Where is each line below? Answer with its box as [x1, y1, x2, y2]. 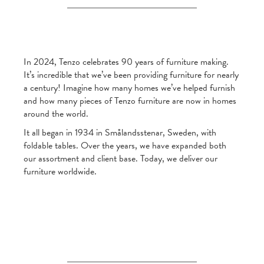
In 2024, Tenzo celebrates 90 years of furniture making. [24, 55, 229, 70]
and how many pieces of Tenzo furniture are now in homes [24, 94, 236, 108]
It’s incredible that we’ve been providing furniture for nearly [24, 68, 239, 82]
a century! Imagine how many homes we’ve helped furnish [24, 81, 235, 95]
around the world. [24, 107, 88, 121]
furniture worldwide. [24, 164, 97, 179]
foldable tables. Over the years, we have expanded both [24, 138, 226, 153]
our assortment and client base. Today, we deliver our [24, 151, 217, 166]
